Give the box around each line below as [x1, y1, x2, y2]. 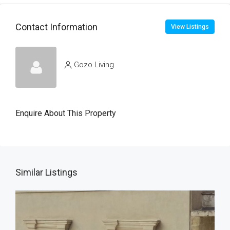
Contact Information [15, 21, 98, 32]
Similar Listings [15, 167, 78, 178]
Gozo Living [74, 60, 114, 69]
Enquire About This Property [15, 108, 116, 118]
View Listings [171, 23, 209, 30]
